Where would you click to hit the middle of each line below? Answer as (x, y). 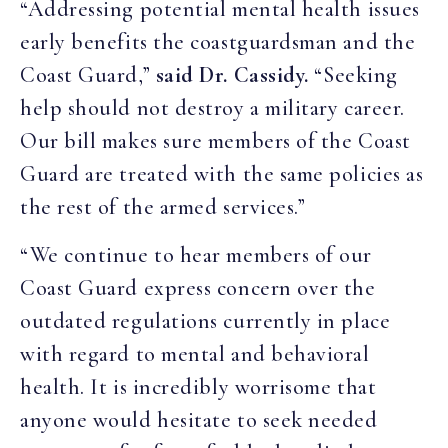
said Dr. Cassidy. (232, 75)
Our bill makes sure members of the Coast (215, 141)
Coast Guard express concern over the (198, 287)
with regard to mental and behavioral (195, 353)
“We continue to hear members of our (196, 254)
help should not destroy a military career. (212, 108)
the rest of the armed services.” (165, 207)
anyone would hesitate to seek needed (199, 419)
